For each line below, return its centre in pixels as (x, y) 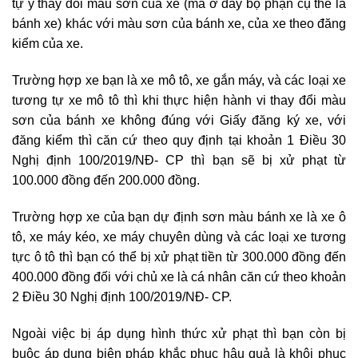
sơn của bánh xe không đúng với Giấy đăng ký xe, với (179, 121)
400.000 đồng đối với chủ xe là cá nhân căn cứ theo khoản (179, 276)
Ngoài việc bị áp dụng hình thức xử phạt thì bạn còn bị (179, 333)
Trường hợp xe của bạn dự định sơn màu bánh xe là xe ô (179, 217)
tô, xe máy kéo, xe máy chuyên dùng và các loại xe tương (179, 237)
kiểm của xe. (51, 44)
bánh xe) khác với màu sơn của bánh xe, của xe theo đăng (179, 24)
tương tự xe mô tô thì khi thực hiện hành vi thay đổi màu (179, 101)
